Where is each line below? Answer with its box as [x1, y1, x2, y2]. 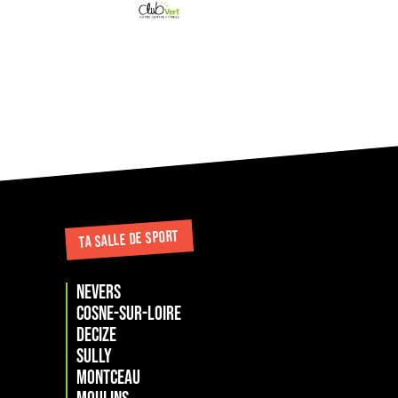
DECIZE [76, 323, 116, 347]
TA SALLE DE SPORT [78, 227, 180, 252]
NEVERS [76, 281, 121, 305]
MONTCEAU [76, 366, 140, 390]
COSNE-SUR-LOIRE [76, 302, 181, 326]
